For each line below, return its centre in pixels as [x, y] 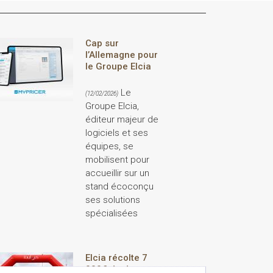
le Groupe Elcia [118, 66]
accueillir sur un [117, 173]
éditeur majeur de [122, 119]
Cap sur [102, 43]
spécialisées [111, 213]
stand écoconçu [119, 186]
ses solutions [112, 200]
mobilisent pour [117, 159]
